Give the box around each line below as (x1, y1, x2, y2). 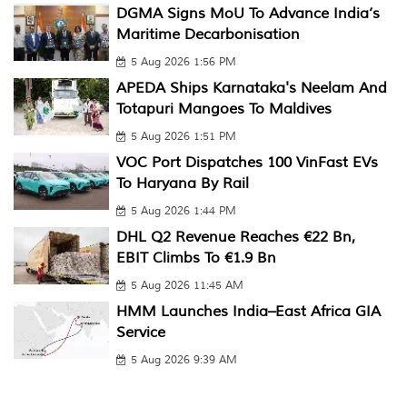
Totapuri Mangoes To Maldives (115, 100, 332, 118)
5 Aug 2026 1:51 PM (130, 130, 236, 144)
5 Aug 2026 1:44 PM (130, 204, 236, 218)
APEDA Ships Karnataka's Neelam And (115, 79, 387, 97)
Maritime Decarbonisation (115, 25, 300, 44)
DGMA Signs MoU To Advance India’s (115, 5, 380, 23)
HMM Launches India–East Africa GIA (115, 303, 381, 321)
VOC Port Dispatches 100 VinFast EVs (115, 154, 378, 172)
